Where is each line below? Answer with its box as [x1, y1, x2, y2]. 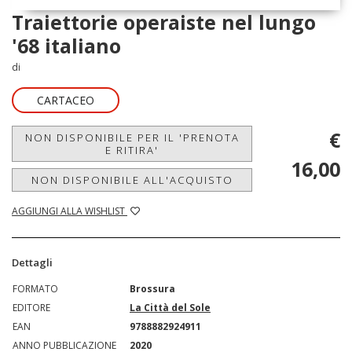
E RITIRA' [105, 143, 159, 157]
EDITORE [13, 301, 50, 314]
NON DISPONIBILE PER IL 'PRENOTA [24, 130, 240, 145]
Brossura [130, 282, 175, 295]
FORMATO [13, 282, 58, 295]
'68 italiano [12, 32, 121, 59]
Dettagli [12, 255, 53, 269]
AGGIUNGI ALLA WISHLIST [12, 204, 127, 218]
